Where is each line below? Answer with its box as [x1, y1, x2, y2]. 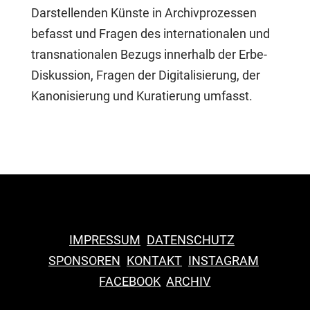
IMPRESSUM [69, 232, 140, 247]
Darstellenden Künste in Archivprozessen [30, 6, 257, 20]
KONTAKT [126, 253, 182, 268]
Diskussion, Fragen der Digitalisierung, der [30, 68, 260, 82]
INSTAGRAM [188, 253, 259, 268]
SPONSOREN [48, 253, 120, 268]
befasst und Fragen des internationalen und [30, 26, 270, 41]
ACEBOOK [105, 274, 161, 289]
